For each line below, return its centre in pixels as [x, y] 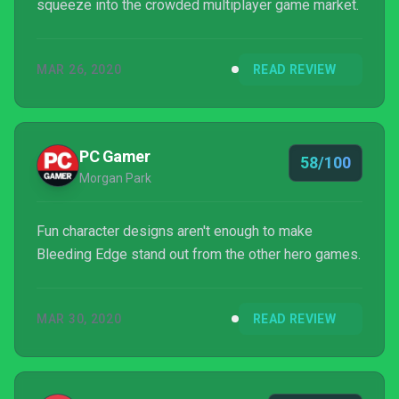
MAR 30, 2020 [79, 319]
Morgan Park [115, 178]
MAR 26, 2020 [79, 69]
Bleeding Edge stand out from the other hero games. [199, 254]
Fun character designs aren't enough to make [175, 231]
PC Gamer [115, 156]
